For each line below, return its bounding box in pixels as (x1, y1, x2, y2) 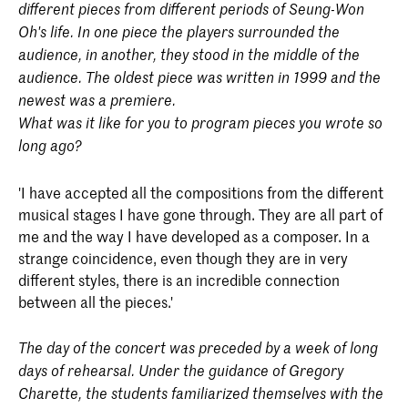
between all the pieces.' (18, 291, 173, 311)
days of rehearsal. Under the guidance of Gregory (18, 361, 343, 381)
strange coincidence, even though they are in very (18, 247, 348, 268)
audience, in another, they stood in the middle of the (18, 45, 360, 65)
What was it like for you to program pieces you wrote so (18, 113, 382, 133)
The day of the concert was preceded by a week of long (18, 338, 378, 358)
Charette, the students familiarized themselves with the (18, 383, 383, 403)
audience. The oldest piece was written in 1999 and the (18, 67, 381, 87)
